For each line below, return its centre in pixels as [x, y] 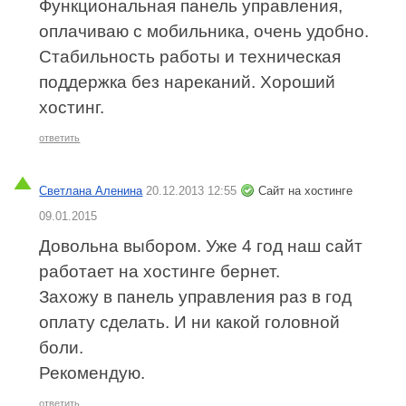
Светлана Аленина [91, 190]
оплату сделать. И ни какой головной [190, 322]
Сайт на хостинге [306, 190]
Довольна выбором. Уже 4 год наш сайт [201, 246]
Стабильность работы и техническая [190, 56]
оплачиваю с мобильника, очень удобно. [204, 31]
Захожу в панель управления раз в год [196, 296]
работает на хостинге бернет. [160, 271]
